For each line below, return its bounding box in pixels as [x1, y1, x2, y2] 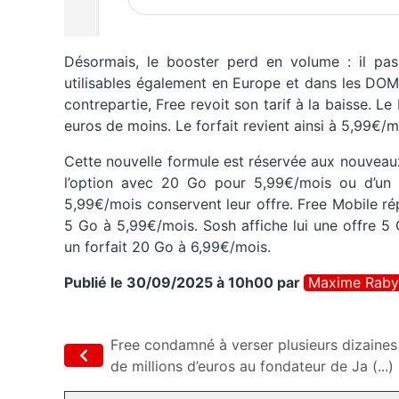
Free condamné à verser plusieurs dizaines [110, 336, 397, 354]
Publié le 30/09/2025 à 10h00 [64, 273, 273, 292]
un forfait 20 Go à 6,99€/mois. [64, 238, 271, 256]
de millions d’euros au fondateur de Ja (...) [110, 357, 394, 376]
